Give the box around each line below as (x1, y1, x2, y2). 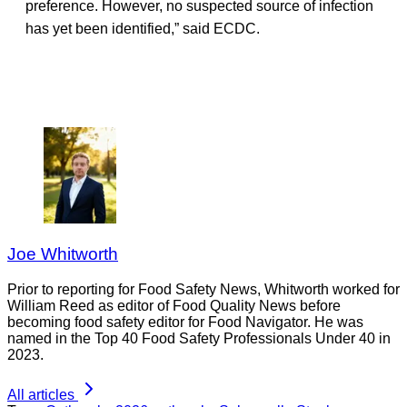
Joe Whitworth (7, 243, 118, 263)
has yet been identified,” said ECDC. (25, 20, 260, 36)
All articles (7, 386, 74, 402)
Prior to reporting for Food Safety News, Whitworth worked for (7, 281, 400, 297)
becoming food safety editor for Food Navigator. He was (7, 313, 363, 330)
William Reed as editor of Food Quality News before (7, 297, 341, 313)
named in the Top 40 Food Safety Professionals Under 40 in (7, 330, 391, 346)
